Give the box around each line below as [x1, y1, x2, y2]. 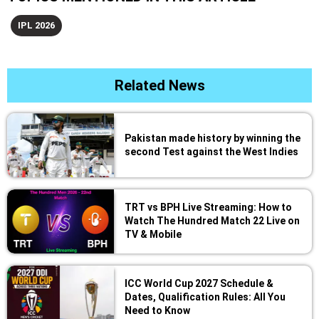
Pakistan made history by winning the [125, 132, 300, 145]
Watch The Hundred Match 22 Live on [125, 215, 300, 227]
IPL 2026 [18, 20, 55, 31]
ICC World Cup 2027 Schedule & [125, 278, 273, 290]
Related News [114, 77, 205, 95]
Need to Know [125, 305, 190, 317]
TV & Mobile [125, 229, 182, 241]
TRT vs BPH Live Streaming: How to [125, 202, 292, 214]
